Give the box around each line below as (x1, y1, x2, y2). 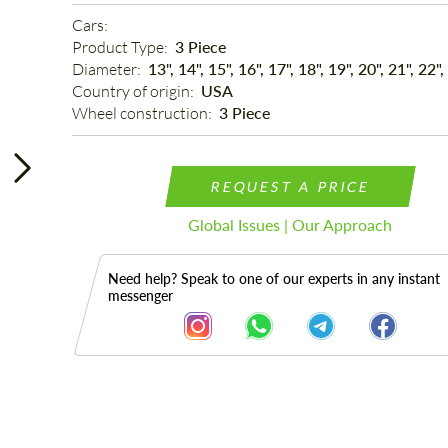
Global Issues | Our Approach (188, 215, 393, 234)
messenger (107, 287, 173, 304)
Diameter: (71, 59, 144, 79)
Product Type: (71, 37, 171, 57)
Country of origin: (71, 81, 197, 101)
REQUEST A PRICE (209, 178, 372, 195)
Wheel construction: (71, 103, 215, 123)
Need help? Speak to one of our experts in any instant (107, 270, 440, 287)
